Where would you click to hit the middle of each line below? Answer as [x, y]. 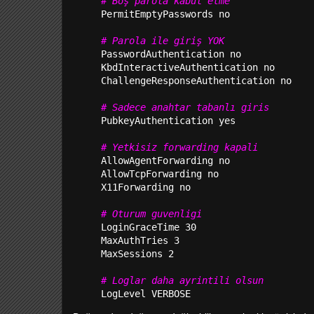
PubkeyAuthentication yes [168, 121]
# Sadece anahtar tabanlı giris [185, 107]
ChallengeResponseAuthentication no [196, 81]
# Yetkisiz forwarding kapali [179, 147]
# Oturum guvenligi [151, 214]
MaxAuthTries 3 [140, 240]
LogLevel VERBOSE [149, 294]
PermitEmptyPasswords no [165, 14]
